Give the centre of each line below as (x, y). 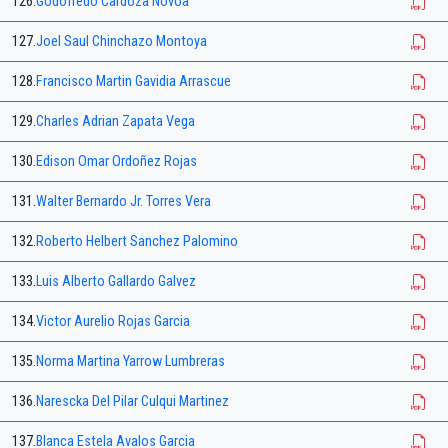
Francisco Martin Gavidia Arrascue (133, 82)
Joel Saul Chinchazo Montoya (121, 42)
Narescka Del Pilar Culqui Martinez (132, 402)
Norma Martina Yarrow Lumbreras (130, 362)
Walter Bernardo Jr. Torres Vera (123, 202)
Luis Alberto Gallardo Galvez (116, 282)
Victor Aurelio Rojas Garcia (113, 322)
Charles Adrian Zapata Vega (115, 122)
